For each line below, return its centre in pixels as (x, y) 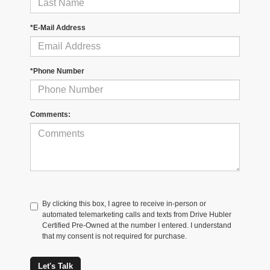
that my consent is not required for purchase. (115, 236)
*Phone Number (57, 71)
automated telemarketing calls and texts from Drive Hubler (137, 214)
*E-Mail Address (58, 27)
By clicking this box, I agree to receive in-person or (124, 203)
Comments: (50, 114)
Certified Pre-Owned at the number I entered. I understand (137, 225)
